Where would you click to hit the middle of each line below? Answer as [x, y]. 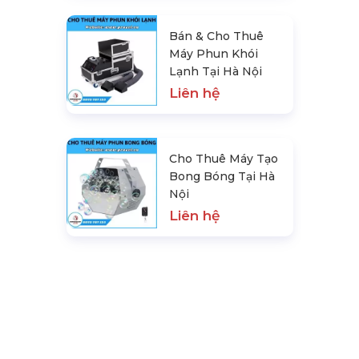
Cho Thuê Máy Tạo [224, 158]
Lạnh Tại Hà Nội [216, 71]
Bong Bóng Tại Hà [222, 176]
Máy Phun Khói [214, 53]
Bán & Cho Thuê [217, 36]
